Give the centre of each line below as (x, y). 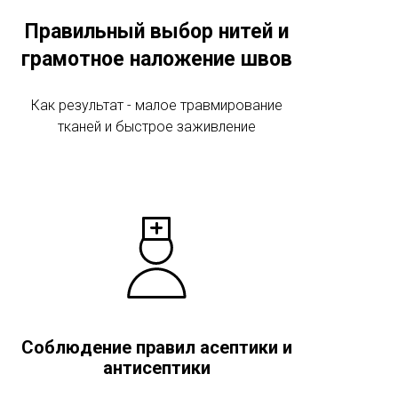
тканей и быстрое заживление (156, 127)
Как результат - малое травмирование (156, 105)
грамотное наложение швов (156, 59)
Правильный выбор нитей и (156, 32)
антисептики (156, 368)
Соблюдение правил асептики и (156, 347)
